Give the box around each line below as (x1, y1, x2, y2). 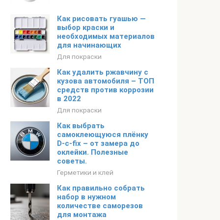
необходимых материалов (57, 32, 155, 41)
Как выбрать (57, 121, 105, 130)
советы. (57, 157, 87, 165)
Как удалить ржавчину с (57, 68, 148, 77)
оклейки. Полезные (57, 148, 128, 157)
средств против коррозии (57, 85, 154, 94)
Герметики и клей (57, 168, 113, 176)
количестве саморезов (57, 201, 143, 210)
